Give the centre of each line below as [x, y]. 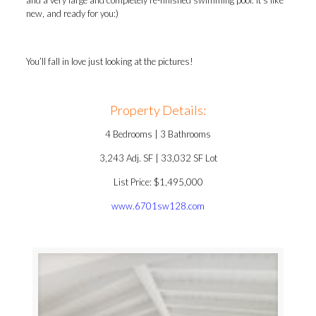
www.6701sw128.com [158, 206]
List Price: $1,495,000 [158, 182]
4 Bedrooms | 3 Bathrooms [158, 134]
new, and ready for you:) [72, 13]
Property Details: [158, 110]
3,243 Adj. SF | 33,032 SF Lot [158, 158]
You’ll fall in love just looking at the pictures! [109, 61]
